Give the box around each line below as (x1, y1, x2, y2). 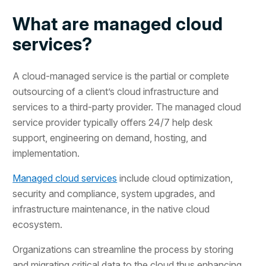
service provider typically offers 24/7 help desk (12, 116, 213, 129)
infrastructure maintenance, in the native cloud (12, 203, 210, 216)
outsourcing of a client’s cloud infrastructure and (12, 85, 219, 98)
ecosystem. (12, 218, 63, 231)
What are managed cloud (12, 13, 223, 35)
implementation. (12, 147, 80, 160)
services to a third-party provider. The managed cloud (12, 101, 242, 113)
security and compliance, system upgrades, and (12, 188, 216, 200)
